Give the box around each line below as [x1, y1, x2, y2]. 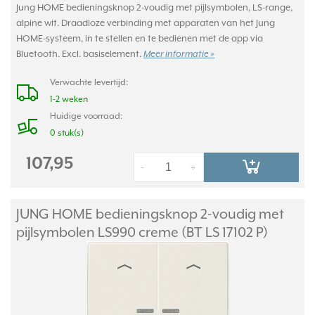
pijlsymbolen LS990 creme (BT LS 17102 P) [16, 224, 268, 240]
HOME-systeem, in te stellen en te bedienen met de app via [16, 33, 263, 44]
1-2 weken [50, 94, 88, 104]
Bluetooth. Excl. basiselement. [16, 49, 143, 59]
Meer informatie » [143, 49, 214, 60]
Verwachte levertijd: [50, 77, 128, 87]
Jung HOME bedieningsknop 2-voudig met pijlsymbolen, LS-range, [16, 2, 292, 13]
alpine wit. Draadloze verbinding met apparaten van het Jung [16, 18, 275, 28]
